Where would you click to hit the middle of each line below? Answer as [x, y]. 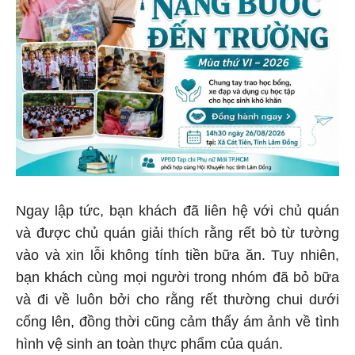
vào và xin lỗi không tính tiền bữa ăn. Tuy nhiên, [177, 252]
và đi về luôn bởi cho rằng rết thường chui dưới [177, 297]
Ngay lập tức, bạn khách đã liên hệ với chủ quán [177, 208]
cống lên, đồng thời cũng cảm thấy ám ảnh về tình [177, 319]
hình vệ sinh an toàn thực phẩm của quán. [149, 341]
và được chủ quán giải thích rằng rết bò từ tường [177, 230]
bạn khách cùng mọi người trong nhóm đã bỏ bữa [177, 275]
